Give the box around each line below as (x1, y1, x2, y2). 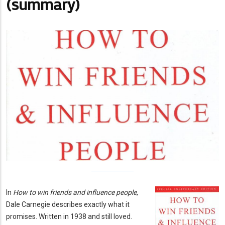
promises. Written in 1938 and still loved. (6, 212, 132, 220)
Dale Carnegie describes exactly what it (6, 200, 130, 208)
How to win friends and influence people (13, 188, 137, 196)
